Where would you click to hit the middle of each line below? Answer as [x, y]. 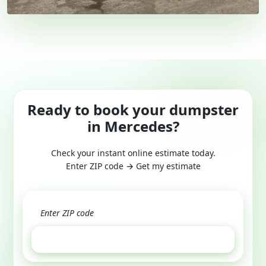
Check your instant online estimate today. [133, 153]
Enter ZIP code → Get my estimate [133, 166]
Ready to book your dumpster [133, 109]
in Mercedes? [133, 126]
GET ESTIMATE [133, 239]
